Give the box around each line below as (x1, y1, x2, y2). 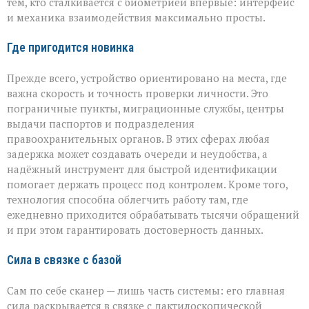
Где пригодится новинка (7, 40, 134, 54)
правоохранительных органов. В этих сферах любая (7, 131, 270, 146)
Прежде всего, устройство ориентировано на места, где (7, 70, 287, 85)
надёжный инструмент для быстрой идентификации (7, 161, 277, 176)
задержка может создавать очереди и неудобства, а (7, 146, 268, 161)
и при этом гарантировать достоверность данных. (7, 222, 263, 237)
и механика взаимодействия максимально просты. (7, 10, 266, 24)
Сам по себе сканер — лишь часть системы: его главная (7, 283, 285, 297)
